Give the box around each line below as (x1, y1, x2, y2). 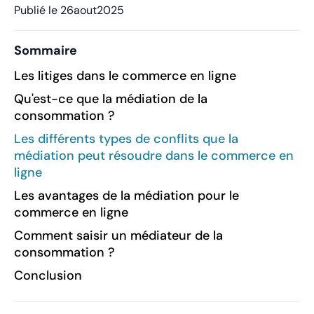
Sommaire (14, 41, 77, 59)
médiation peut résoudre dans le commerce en (14, 146, 294, 164)
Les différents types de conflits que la (14, 130, 238, 147)
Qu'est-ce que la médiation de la (14, 90, 207, 107)
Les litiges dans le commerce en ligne (14, 67, 236, 84)
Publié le (14, 2, 60, 18)
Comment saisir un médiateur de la (14, 226, 223, 244)
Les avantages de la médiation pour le (14, 186, 239, 204)
